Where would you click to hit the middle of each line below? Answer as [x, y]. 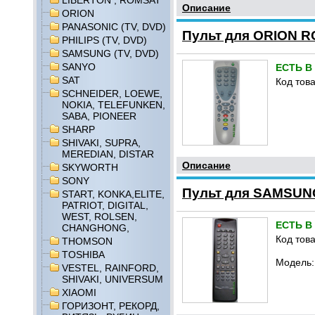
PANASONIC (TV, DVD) [114, 27]
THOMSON [87, 241]
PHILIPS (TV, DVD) [104, 40]
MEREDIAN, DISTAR [108, 154]
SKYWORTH [90, 167]
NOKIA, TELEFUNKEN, [114, 105]
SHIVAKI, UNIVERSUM [112, 279]
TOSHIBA [83, 255]
